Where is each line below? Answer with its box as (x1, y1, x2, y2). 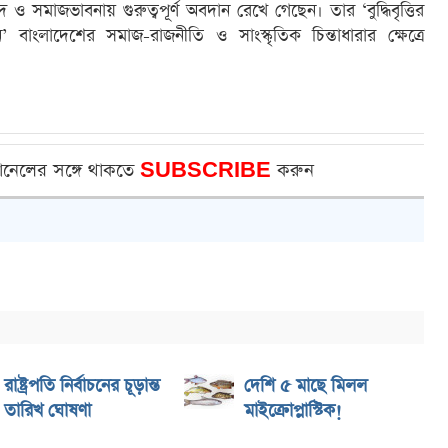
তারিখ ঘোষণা (4, 399, 91, 423)
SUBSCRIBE (140, 158, 277, 183)
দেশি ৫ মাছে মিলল (244, 374, 367, 398)
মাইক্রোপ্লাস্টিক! (244, 399, 347, 423)
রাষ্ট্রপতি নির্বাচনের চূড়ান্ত (4, 374, 160, 398)
